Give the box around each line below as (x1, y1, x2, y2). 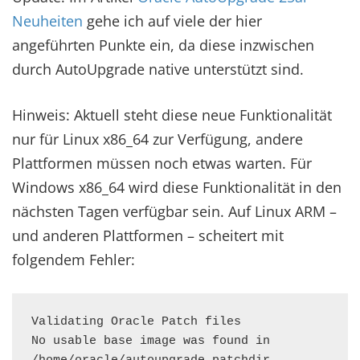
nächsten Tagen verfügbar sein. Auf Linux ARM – (12, 202, 337, 221)
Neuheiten (12, 11, 83, 31)
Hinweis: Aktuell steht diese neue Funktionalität (12, 105, 332, 125)
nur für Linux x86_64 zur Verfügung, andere (12, 129, 303, 149)
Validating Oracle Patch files (31, 315, 241, 329)
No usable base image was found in (31, 334, 270, 348)
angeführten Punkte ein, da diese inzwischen (12, 35, 314, 55)
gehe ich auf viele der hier (83, 11, 262, 31)
